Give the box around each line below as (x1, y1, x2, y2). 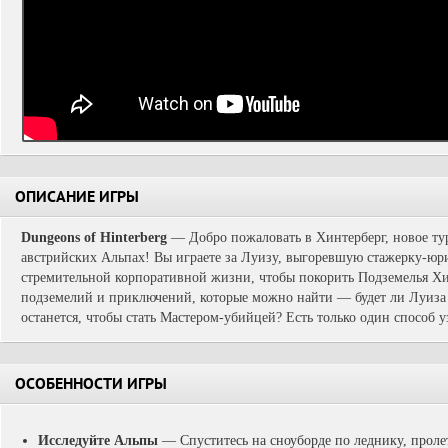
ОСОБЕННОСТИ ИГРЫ (15, 377, 167, 395)
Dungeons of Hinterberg (21, 230, 167, 245)
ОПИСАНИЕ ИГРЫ (15, 190, 139, 208)
